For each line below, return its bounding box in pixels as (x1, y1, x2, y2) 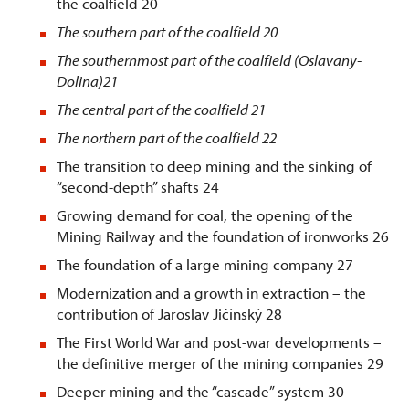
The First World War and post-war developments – (57, 332, 382, 352)
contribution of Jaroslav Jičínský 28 (57, 304, 282, 324)
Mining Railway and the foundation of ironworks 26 (57, 226, 389, 246)
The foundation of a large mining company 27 (57, 255, 353, 275)
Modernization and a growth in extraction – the (57, 283, 366, 303)
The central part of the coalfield (57, 100, 248, 120)
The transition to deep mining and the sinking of (57, 156, 372, 176)
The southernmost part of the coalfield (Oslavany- (57, 50, 362, 70)
